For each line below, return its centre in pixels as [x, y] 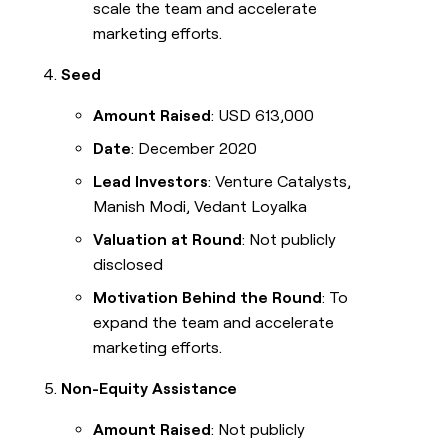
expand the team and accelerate [214, 323]
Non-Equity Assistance [149, 389]
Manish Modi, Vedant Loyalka [200, 207]
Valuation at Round [168, 240]
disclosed [128, 265]
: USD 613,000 [263, 116]
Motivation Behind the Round [208, 298]
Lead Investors [151, 182]
